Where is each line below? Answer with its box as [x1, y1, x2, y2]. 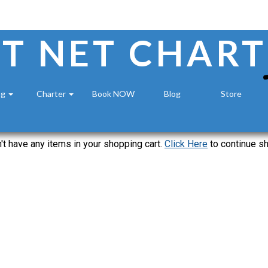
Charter [36, 89, 66, 99]
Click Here [165, 138, 208, 150]
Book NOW [92, 89, 135, 99]
